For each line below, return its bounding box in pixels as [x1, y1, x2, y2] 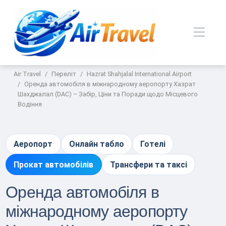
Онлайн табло [69, 139, 124, 149]
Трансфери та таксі [109, 159, 187, 169]
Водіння [18, 100, 42, 108]
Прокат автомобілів [14, 159, 94, 169]
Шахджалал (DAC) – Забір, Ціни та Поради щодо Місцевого [18, 90, 198, 98]
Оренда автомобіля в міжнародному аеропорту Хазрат [24, 80, 196, 88]
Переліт [51, 70, 77, 78]
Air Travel [14, 70, 41, 78]
